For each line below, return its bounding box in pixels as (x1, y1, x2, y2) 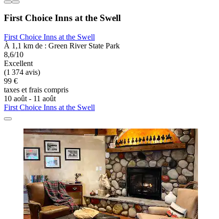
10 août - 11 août (4, 94, 56, 103)
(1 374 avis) (4, 68, 40, 77)
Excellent (4, 59, 33, 68)
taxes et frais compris (4, 86, 68, 94)
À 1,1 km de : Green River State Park (4, 42, 120, 50)
